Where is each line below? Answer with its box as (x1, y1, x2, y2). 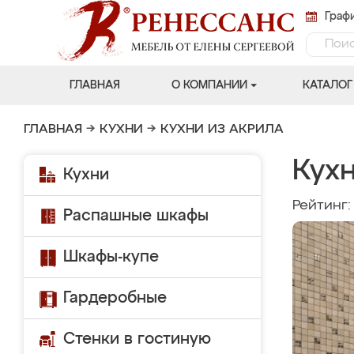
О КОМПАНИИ (171, 80, 247, 91)
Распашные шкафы (63, 208, 209, 224)
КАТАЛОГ (302, 80, 352, 91)
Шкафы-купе (63, 249, 159, 265)
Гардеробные (63, 290, 167, 306)
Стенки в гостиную (63, 331, 211, 347)
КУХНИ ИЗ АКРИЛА (160, 123, 284, 136)
